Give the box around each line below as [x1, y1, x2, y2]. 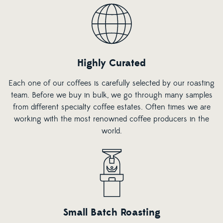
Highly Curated [77, 56, 146, 70]
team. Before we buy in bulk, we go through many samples [10, 90, 213, 100]
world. [101, 125, 122, 136]
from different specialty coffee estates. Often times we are [12, 102, 211, 112]
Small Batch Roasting [63, 206, 160, 219]
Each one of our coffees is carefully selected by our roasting [8, 78, 215, 88]
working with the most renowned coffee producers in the [14, 113, 209, 124]
